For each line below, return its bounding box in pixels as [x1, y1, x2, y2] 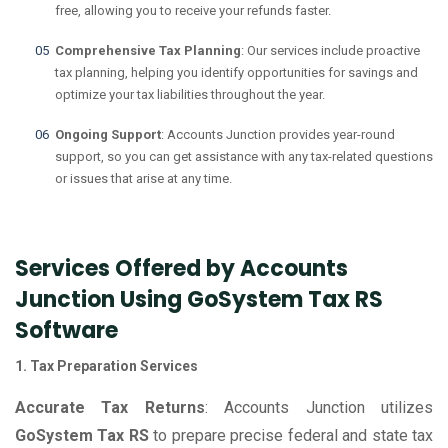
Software [15, 315, 118, 347]
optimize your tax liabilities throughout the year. [55, 87, 325, 103]
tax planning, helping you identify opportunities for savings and [55, 65, 418, 81]
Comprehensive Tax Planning [55, 43, 241, 59]
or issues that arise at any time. [55, 171, 232, 187]
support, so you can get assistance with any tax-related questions [55, 149, 433, 165]
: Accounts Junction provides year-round [161, 127, 395, 143]
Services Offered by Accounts [15, 253, 348, 285]
